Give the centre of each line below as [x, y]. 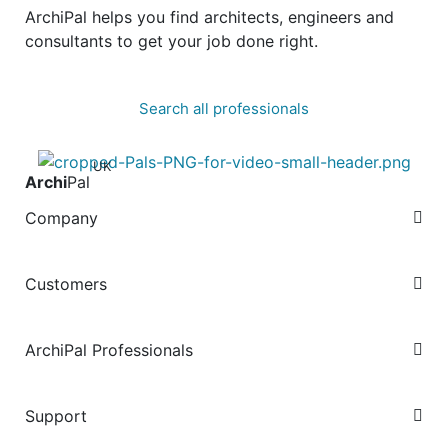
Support [56, 415]
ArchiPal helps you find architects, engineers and [209, 17]
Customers [66, 283]
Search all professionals [224, 109]
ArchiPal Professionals [109, 349]
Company [61, 217]
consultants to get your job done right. [171, 41]
